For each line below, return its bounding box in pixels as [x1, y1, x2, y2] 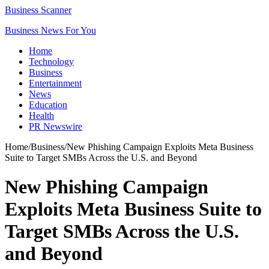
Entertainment [29, 78, 82, 88]
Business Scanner [5, 5, 71, 15]
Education [29, 100, 67, 110]
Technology [29, 56, 74, 67]
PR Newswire [29, 121, 82, 131]
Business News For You [5, 25, 96, 35]
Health [29, 110, 54, 121]
